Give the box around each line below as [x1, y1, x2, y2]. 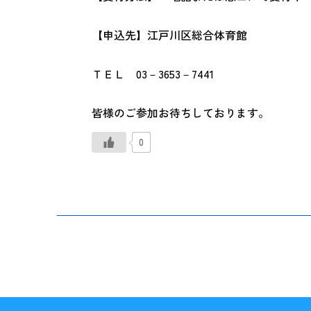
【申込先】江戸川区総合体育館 [92, 26, 247, 43]
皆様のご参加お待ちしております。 [92, 104, 269, 121]
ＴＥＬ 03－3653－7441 [92, 65, 214, 82]
